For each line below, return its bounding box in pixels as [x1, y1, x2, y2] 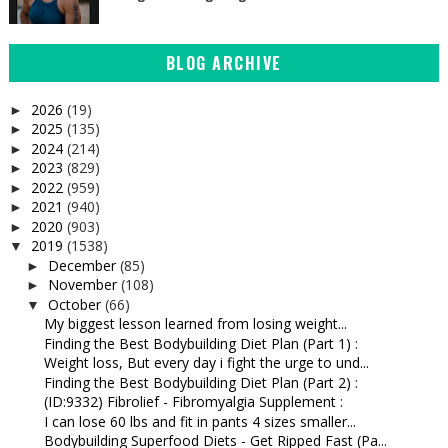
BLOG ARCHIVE [165, 50, 282, 75]
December [47, 255, 120, 275]
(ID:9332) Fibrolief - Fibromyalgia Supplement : [43, 392, 343, 412]
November [47, 275, 121, 295]
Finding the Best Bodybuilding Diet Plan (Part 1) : [43, 333, 358, 353]
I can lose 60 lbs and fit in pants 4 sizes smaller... [43, 411, 356, 431]
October [47, 294, 105, 314]
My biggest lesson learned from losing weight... [43, 314, 347, 334]
